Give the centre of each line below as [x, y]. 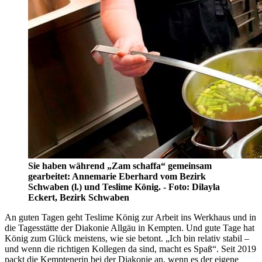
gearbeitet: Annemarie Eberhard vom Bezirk [117, 177]
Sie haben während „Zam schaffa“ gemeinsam [120, 166]
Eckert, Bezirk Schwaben [79, 198]
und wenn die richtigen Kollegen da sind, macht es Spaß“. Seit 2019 [130, 249]
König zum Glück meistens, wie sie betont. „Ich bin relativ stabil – [127, 239]
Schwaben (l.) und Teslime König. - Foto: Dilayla [124, 187]
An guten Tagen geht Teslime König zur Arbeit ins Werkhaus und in [130, 218]
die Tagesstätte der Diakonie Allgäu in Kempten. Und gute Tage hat [130, 228]
